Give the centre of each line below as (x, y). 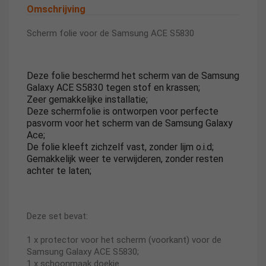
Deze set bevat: (57, 216)
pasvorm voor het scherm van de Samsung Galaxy (130, 123)
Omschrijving (56, 9)
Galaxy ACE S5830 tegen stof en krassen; (113, 88)
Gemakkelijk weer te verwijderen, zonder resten (125, 159)
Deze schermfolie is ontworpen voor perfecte (123, 111)
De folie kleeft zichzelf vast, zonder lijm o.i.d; (120, 147)
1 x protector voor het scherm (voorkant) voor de (124, 240)
